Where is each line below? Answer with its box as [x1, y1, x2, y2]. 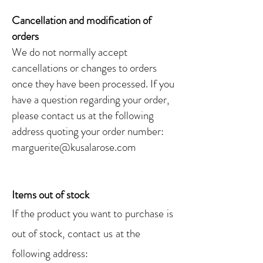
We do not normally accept [12, 44, 127, 60]
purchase [125, 205, 164, 222]
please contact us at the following [12, 107, 154, 124]
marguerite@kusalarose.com [12, 139, 136, 156]
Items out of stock [12, 187, 89, 203]
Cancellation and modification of [12, 12, 151, 29]
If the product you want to [12, 205, 122, 222]
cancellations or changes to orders [12, 60, 157, 76]
